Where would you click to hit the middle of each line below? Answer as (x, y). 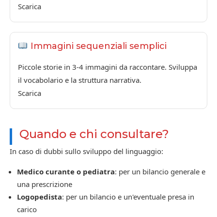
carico (27, 209)
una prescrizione (45, 184)
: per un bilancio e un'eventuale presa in (128, 196)
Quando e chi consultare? (94, 134)
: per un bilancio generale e (160, 171)
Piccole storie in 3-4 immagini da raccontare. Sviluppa (108, 67)
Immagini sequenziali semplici (97, 46)
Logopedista (39, 196)
